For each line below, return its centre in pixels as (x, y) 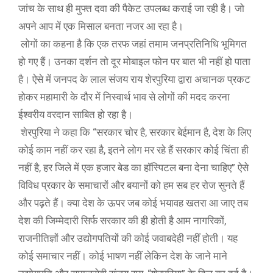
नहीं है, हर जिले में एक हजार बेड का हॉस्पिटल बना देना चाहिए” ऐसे (133, 168)
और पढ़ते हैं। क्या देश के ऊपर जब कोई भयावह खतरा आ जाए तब (133, 203)
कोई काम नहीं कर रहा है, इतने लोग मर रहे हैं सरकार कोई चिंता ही (133, 150)
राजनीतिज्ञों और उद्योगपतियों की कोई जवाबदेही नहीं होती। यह (128, 238)
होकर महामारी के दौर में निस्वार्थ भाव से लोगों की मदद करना (124, 97)
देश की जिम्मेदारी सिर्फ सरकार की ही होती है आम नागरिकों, (122, 221)
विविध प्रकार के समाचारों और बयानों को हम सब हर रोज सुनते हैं (131, 185)
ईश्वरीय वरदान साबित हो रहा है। (77, 115)
